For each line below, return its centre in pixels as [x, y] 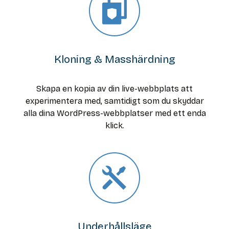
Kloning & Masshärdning [114, 60]
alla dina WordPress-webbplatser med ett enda [114, 113]
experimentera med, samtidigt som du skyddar [114, 101]
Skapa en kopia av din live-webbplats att [114, 89]
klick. [114, 126]
